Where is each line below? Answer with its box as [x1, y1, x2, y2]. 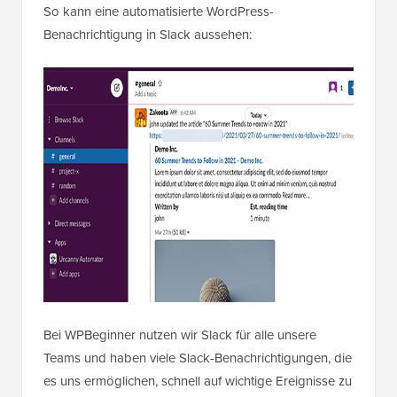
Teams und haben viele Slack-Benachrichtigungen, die [43, 348, 352, 369]
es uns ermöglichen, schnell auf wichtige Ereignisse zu [43, 371, 352, 392]
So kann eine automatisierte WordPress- [43, 2, 274, 22]
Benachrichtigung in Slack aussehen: [43, 25, 252, 45]
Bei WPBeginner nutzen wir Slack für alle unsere [43, 325, 316, 346]
